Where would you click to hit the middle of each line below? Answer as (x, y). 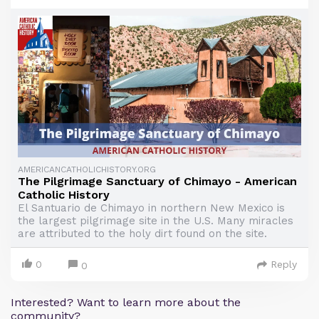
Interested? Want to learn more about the (126, 302)
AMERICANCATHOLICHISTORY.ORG (87, 169)
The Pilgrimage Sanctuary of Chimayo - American (157, 181)
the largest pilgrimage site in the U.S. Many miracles (156, 221)
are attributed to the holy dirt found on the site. (142, 234)
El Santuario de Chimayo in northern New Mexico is (151, 208)
